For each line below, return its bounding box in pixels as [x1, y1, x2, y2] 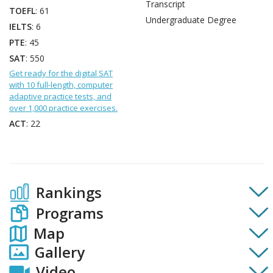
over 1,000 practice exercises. [9, 102, 118, 113]
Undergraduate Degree [146, 14, 236, 26]
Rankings [36, 182, 102, 202]
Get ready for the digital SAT [9, 68, 113, 79]
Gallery [35, 242, 85, 263]
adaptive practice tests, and [9, 91, 112, 102]
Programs [36, 203, 104, 223]
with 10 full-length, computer [9, 79, 113, 90]
